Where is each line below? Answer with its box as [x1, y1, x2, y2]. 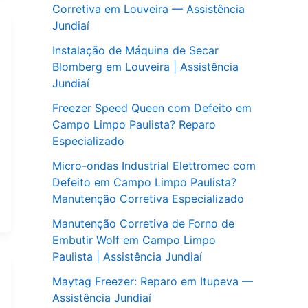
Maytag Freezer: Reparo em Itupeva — [52, 274, 253, 289]
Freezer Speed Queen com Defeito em [52, 101, 252, 115]
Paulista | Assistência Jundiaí [52, 250, 202, 264]
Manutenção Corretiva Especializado [52, 192, 244, 206]
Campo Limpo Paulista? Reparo [52, 118, 216, 132]
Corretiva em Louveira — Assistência [52, 2, 245, 16]
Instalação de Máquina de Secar [52, 43, 219, 58]
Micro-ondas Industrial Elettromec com [52, 159, 256, 173]
